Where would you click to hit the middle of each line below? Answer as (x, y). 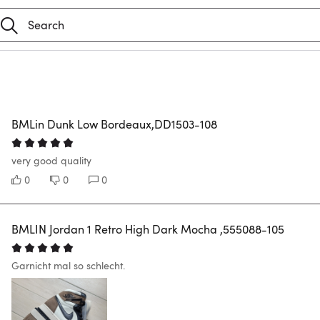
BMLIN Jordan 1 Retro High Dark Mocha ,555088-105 (148, 229)
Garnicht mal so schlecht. (68, 265)
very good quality (51, 160)
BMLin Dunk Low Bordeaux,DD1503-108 (114, 124)
